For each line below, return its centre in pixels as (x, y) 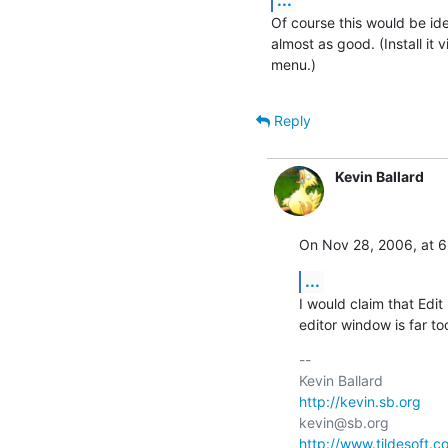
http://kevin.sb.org (360, 401)
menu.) (293, 64)
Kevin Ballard (379, 176)
